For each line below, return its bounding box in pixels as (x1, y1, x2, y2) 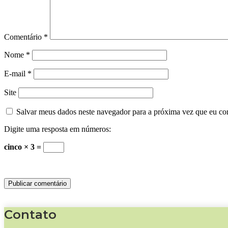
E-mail (4, 69, 27, 78)
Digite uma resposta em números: (4, 124, 111, 133)
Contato (4, 207, 56, 222)
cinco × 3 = (4, 142, 43, 151)
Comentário (4, 32, 44, 41)
